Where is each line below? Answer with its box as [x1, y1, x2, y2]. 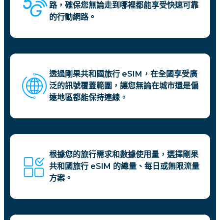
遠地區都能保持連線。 [49, 93, 128, 103]
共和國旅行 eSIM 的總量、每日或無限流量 [49, 162, 199, 171]
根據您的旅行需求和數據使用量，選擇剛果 [49, 150, 198, 160]
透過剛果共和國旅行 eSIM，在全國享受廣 [49, 69, 197, 79]
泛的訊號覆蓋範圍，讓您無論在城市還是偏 [49, 81, 198, 91]
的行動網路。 [49, 12, 96, 22]
